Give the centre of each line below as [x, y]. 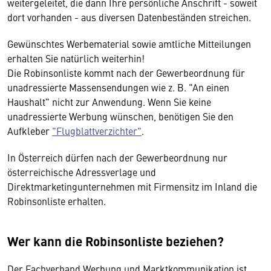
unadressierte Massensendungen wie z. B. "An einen [118, 87]
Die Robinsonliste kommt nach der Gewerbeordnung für [126, 72]
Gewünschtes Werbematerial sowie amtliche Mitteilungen [129, 43]
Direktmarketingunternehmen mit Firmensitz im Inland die [132, 186]
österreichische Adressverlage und [82, 171]
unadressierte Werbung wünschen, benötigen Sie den [120, 116]
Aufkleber [30, 130]
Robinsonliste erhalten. [57, 201]
